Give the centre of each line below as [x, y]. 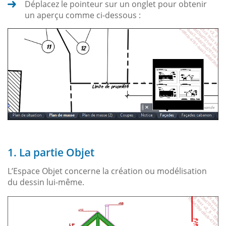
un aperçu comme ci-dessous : [83, 15]
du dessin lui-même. [46, 182]
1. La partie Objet [51, 153]
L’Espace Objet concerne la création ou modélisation [107, 171]
